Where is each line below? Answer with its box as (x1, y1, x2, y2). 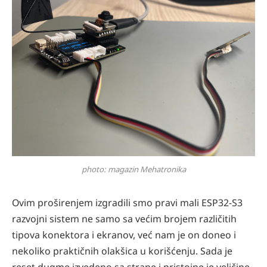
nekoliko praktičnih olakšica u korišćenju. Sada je (12, 244, 232, 258)
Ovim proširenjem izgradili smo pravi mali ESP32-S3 (12, 196, 243, 210)
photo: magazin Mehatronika (81, 164, 186, 175)
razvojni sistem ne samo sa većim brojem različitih (12, 212, 237, 226)
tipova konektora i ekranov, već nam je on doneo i (12, 228, 236, 242)
